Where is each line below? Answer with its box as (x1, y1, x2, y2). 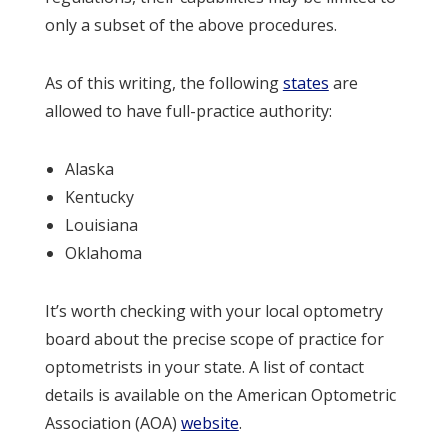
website (180, 411, 239, 434)
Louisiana (64, 213, 138, 236)
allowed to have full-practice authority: (44, 99, 332, 122)
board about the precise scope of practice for (44, 327, 384, 350)
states (282, 71, 329, 94)
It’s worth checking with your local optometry (44, 299, 383, 322)
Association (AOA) (44, 411, 181, 434)
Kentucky (64, 185, 134, 208)
